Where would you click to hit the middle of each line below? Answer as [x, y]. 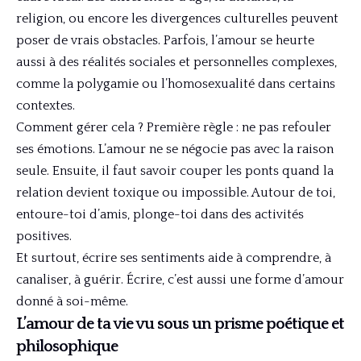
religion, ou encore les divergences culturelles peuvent [177, 19]
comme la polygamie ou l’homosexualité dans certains [176, 84]
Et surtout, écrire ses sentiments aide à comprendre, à [174, 258]
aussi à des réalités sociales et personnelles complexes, [176, 62]
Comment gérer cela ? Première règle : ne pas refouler [174, 128]
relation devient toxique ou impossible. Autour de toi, [176, 193]
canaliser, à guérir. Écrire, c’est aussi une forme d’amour [180, 280]
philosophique [67, 347]
